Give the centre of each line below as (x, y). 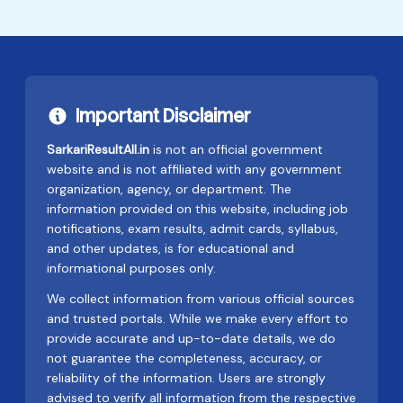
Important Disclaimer (163, 116)
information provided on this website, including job (197, 209)
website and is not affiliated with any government (194, 169)
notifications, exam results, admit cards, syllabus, (193, 228)
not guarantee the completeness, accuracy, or (184, 358)
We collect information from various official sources (201, 299)
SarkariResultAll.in (98, 149)
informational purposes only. (131, 268)
